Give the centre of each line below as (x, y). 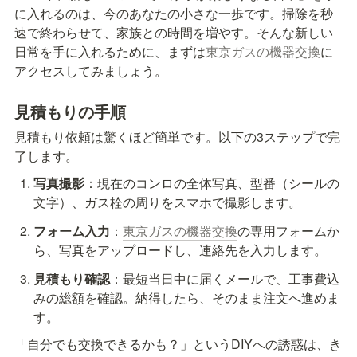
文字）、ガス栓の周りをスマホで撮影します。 (167, 202)
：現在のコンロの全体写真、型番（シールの (212, 182)
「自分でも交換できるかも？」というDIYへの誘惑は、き (178, 343)
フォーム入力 (71, 230)
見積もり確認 (71, 278)
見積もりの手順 (70, 111)
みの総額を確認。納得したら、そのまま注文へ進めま (186, 297)
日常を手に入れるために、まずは (110, 51)
